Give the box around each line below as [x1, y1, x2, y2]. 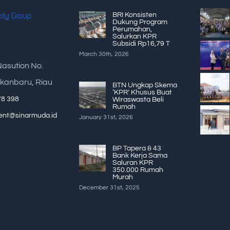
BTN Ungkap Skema [112, 81, 177, 89]
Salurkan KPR [112, 32, 157, 40]
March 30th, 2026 [79, 50, 129, 57]
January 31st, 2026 [79, 113, 133, 121]
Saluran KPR [112, 159, 153, 166]
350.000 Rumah [112, 166, 163, 174]
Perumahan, [112, 25, 152, 33]
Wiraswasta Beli [112, 95, 164, 103]
